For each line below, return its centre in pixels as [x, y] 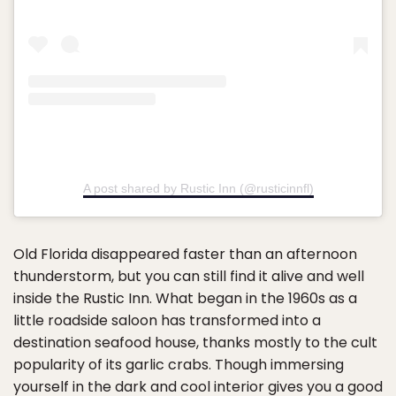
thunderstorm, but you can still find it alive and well [189, 277]
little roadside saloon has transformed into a [167, 321]
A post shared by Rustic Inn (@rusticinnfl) [198, 189]
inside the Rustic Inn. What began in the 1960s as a [185, 299]
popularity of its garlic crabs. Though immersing [179, 365]
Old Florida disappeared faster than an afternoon [185, 255]
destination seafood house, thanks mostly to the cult [195, 343]
